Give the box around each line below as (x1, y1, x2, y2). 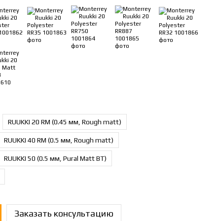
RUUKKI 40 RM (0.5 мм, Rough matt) (4, 136, 113, 144)
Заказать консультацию (14, 208, 113, 219)
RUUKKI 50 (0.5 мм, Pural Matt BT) (4, 154, 107, 162)
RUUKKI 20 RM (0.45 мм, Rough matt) (8, 118, 121, 126)
